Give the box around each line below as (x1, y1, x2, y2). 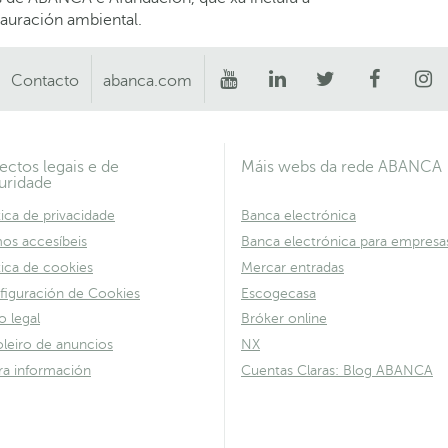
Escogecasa (241, 285, 316, 301)
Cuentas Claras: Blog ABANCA (241, 362, 433, 378)
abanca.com (102, 72, 192, 91)
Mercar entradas (241, 259, 344, 275)
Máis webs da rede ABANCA (241, 158, 442, 177)
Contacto (10, 72, 79, 91)
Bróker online (241, 311, 327, 327)
